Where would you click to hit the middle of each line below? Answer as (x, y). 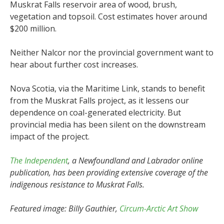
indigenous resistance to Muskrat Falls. (77, 185)
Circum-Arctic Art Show (159, 209)
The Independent (39, 161)
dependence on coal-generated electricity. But (95, 113)
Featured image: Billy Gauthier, (65, 209)
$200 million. (33, 29)
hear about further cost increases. (74, 65)
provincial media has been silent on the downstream (108, 125)
